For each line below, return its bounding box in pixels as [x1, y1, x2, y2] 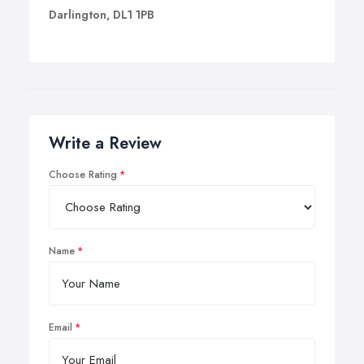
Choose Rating [49, 167, 117, 183]
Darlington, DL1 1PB [49, 6, 154, 24]
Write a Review [49, 132, 162, 156]
